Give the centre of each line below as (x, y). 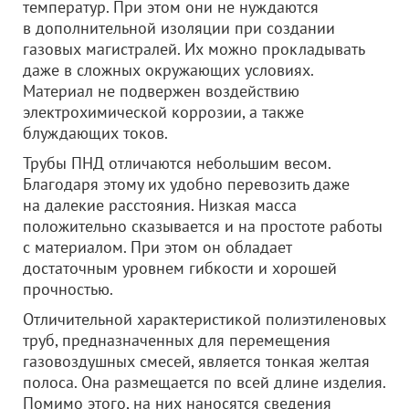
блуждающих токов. (95, 133)
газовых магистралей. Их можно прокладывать (194, 49)
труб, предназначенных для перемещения (177, 340)
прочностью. (68, 289)
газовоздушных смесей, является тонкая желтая (196, 361)
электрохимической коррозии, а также (163, 112)
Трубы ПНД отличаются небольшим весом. (177, 163)
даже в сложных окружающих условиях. (168, 70)
